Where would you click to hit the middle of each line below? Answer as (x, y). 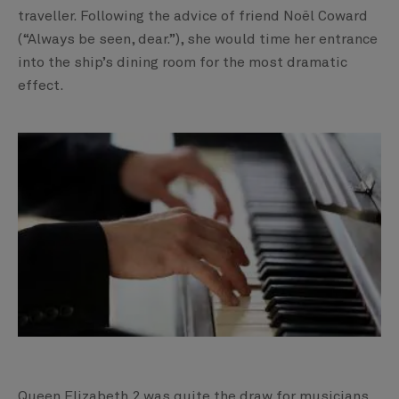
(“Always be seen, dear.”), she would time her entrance (198, 39)
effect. (41, 85)
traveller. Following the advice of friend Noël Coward (193, 16)
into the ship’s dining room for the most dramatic (183, 62)
